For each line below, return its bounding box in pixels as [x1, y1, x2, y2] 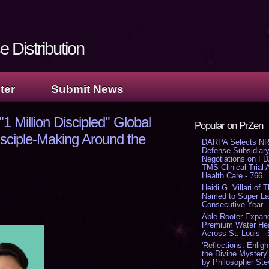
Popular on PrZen [195, 120, 263, 131]
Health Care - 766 [202, 171, 262, 180]
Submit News [51, 83, 124, 95]
